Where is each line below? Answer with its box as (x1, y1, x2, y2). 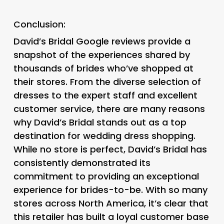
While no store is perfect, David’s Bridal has (13, 142, 207, 155)
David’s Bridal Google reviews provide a (13, 34, 190, 47)
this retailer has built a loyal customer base (13, 210, 209, 223)
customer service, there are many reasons (13, 102, 205, 115)
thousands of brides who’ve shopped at (13, 61, 193, 74)
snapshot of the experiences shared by (13, 48, 190, 61)
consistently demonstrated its (13, 156, 150, 169)
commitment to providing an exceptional (13, 169, 199, 182)
